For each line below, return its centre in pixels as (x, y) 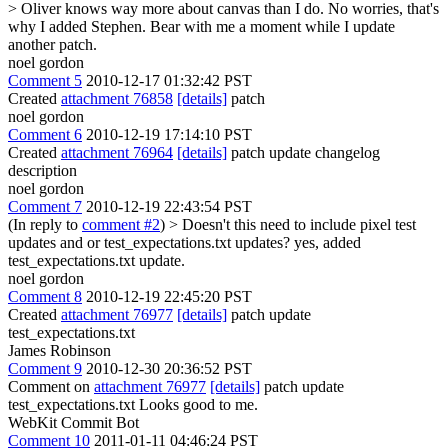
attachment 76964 (117, 152)
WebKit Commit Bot (73, 422)
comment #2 (121, 224)
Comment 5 (45, 80)
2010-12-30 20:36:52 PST (169, 368)
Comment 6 (45, 134)
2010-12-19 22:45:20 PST (169, 296)
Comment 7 (45, 206)
